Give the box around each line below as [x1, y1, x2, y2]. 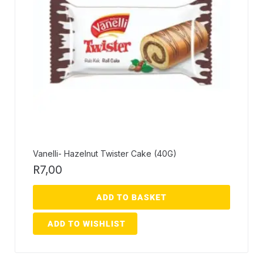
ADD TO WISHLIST [48, 219, 126, 229]
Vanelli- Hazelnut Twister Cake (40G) [33, 149, 177, 159]
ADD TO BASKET [96, 193, 167, 203]
